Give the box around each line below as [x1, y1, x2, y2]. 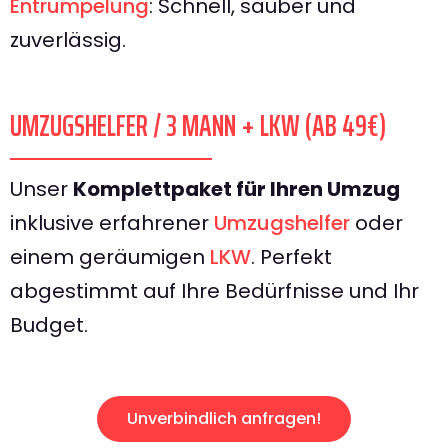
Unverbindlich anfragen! [127, 407, 321, 430]
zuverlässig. [10, 26, 126, 54]
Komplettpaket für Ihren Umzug [73, 175, 400, 203]
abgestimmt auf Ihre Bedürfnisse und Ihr [10, 277, 419, 305]
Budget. [10, 311, 88, 339]
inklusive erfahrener [10, 209, 214, 237]
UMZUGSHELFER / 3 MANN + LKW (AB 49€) [10, 102, 386, 149]
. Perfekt [251, 243, 332, 271]
